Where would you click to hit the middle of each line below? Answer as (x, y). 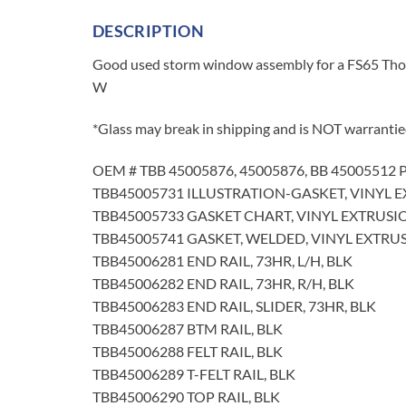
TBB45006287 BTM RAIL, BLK (188, 328)
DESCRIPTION (148, 31)
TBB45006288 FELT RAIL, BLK (188, 351)
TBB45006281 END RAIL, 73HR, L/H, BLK (222, 260)
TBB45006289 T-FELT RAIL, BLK (194, 373)
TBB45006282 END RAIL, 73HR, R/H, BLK (223, 283)
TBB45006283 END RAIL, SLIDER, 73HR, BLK (234, 305)
